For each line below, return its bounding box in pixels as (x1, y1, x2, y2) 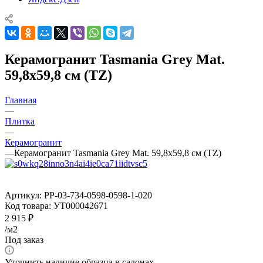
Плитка (5, 116, 35, 126)
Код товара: (5, 200, 51, 211)
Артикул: (5, 190, 42, 200)
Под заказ (5, 234, 43, 245)
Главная (5, 95, 36, 105)
